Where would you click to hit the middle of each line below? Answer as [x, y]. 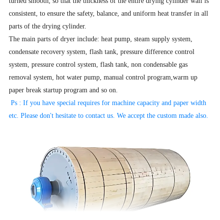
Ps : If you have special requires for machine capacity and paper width [108, 103]
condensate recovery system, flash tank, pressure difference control [102, 52]
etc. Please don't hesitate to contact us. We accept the [83, 115]
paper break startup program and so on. [64, 90]
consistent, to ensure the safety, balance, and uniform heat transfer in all [109, 13]
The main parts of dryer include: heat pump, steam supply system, [101, 39]
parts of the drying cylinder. [48, 26]
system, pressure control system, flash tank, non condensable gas [98, 64]
